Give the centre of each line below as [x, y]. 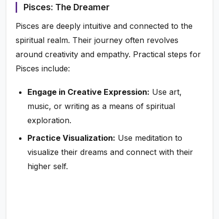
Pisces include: [43, 69]
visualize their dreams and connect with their [110, 152]
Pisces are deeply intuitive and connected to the [104, 26]
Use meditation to [149, 138]
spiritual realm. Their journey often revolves [97, 40]
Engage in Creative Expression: [89, 92]
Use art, [166, 92]
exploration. [50, 120]
